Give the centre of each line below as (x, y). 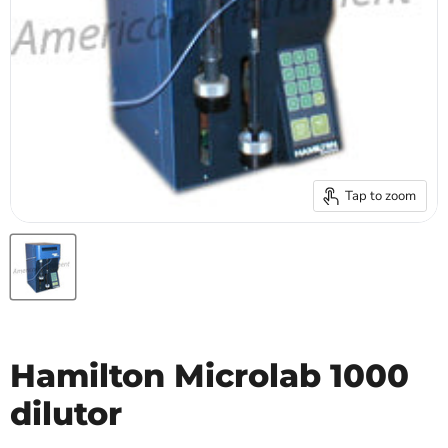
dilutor (66, 414)
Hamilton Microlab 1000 (209, 376)
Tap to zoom (380, 195)
